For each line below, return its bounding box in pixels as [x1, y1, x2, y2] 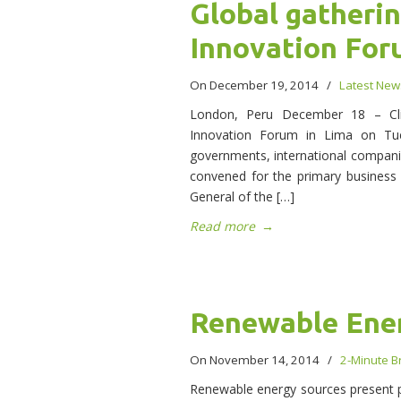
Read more [190, 218, 255, 235]
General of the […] [190, 188, 294, 206]
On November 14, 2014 [190, 352, 322, 369]
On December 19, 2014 [190, 77, 321, 94]
